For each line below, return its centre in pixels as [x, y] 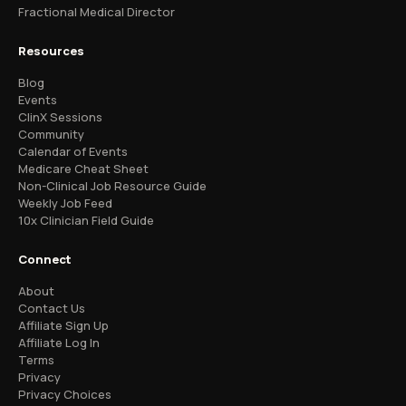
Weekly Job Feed [65, 203]
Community [51, 134]
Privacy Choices [65, 394]
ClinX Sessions [60, 117]
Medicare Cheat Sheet [83, 169]
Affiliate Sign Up [63, 325]
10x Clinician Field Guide [86, 220]
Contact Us [52, 308]
